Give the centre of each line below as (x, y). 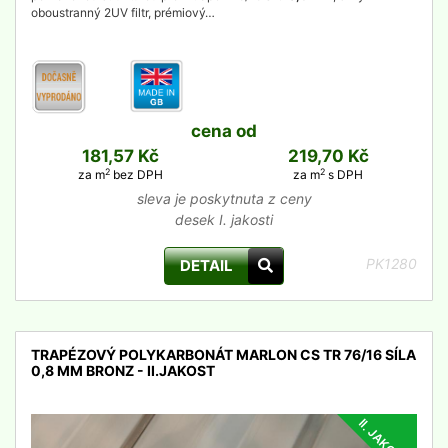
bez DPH (136, 174)
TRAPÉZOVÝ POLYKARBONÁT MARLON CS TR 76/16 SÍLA (223, 354)
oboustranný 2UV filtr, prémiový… (123, 12)
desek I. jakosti (224, 219)
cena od (224, 131)
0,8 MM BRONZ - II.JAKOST (123, 370)
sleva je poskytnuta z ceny (224, 198)
